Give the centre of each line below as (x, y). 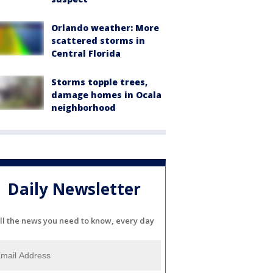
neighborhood (83, 107)
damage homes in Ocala (106, 94)
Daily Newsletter (74, 189)
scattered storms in (98, 40)
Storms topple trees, (99, 82)
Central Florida (86, 53)
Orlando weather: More (105, 27)
